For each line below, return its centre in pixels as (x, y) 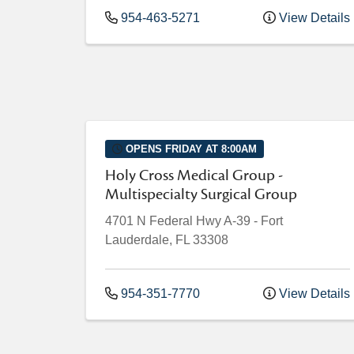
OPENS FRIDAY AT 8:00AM (189, 149)
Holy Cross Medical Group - (194, 175)
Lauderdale (137, 239)
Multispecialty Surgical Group (201, 194)
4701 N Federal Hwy (163, 220)
